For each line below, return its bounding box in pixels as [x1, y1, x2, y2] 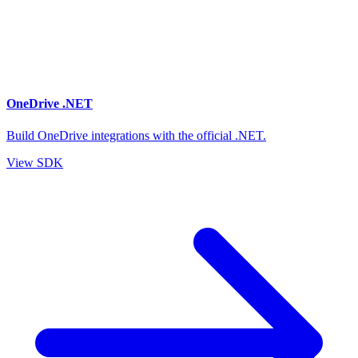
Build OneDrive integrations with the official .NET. [6, 128, 266, 142]
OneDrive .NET [6, 97, 93, 111]
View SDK [6, 155, 63, 169]
